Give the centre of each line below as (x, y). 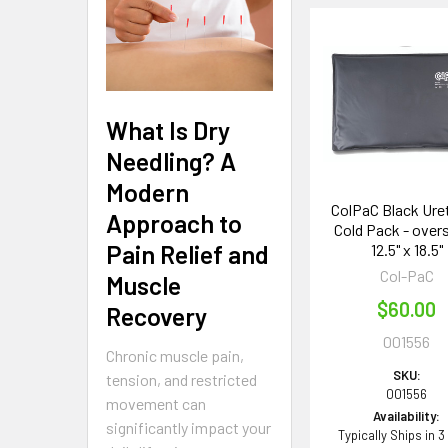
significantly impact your (188, 427)
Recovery (156, 315)
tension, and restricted (181, 379)
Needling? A (171, 160)
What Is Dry (168, 129)
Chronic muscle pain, (175, 355)
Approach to (174, 222)
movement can (156, 403)
